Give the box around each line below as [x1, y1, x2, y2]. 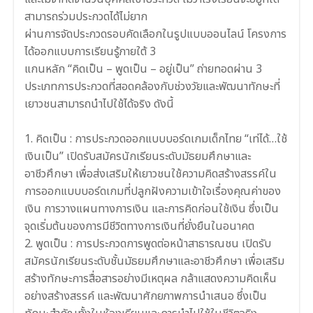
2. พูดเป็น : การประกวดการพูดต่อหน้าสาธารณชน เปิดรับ [24, 235, 271, 252]
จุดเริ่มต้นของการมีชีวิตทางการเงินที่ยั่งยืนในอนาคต [24, 217, 254, 235]
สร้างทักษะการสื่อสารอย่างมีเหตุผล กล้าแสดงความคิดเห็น [24, 270, 277, 287]
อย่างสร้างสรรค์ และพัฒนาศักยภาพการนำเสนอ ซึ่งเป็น [24, 287, 267, 305]
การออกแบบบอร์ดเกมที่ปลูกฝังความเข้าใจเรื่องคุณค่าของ [24, 182, 281, 200]
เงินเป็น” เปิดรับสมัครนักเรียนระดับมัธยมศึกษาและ [24, 147, 251, 165]
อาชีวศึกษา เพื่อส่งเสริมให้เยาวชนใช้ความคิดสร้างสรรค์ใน [24, 165, 277, 182]
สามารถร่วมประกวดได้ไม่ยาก [24, 8, 147, 25]
